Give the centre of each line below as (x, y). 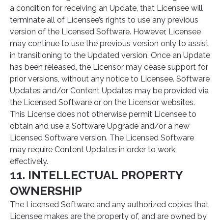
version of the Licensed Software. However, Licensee (105, 32)
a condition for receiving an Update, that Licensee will (106, 8)
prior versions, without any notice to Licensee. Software (110, 79)
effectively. (29, 161)
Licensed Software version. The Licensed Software (102, 138)
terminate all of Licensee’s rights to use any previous (104, 20)
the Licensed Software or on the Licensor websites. (102, 102)
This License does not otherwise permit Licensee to (103, 114)
